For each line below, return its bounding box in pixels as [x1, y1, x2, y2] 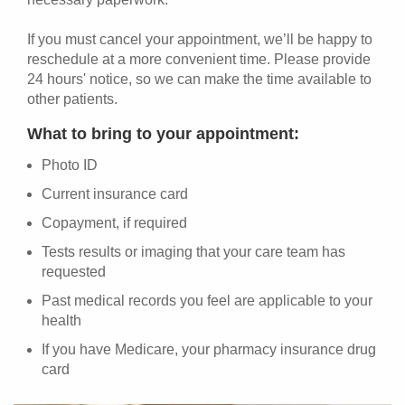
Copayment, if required [42, 215, 187, 231]
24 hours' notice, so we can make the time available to [27, 71, 372, 88]
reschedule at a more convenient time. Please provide [27, 52, 371, 68]
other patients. [27, 91, 118, 108]
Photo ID [42, 157, 98, 174]
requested [42, 264, 106, 280]
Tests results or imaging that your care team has [42, 244, 345, 260]
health [42, 313, 81, 329]
